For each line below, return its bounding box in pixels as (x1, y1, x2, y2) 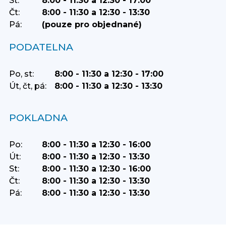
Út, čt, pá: (9, 81, 46, 91)
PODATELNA (9, 41, 73, 53)
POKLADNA (9, 111, 68, 124)
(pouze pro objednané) (41, 20, 142, 30)
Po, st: (9, 69, 34, 79)
